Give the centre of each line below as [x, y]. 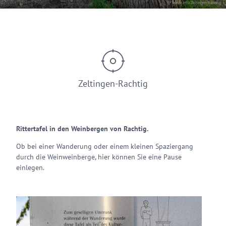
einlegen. [30, 167]
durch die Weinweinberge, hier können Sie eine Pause [99, 157]
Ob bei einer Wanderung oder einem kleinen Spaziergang [105, 146]
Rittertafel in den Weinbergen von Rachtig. [82, 129]
